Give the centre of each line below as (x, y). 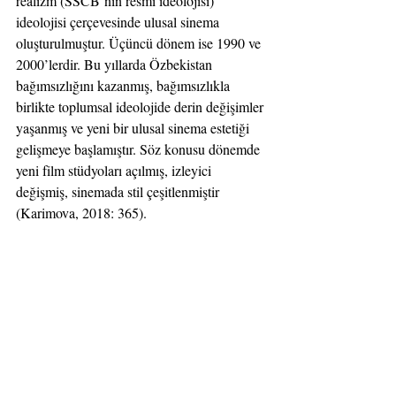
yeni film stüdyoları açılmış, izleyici (115, 170)
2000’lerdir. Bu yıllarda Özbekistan (116, 64)
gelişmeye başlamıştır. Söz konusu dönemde (140, 148)
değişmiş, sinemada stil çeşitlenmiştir (119, 191)
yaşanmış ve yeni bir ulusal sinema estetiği (134, 127)
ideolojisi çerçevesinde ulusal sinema (119, 21)
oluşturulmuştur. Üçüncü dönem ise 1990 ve (140, 42)
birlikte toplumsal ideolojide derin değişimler (141, 106)
